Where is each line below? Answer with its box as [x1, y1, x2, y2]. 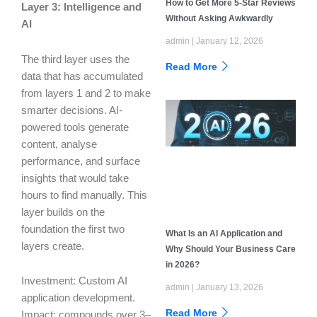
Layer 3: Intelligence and [21, 1, 142, 13]
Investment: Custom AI [21, 275, 127, 287]
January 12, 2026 [194, 36, 263, 47]
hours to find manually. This [21, 189, 147, 201]
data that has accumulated [21, 70, 143, 82]
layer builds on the [21, 206, 105, 218]
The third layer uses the [21, 53, 129, 65]
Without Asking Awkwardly [166, 13, 273, 24]
